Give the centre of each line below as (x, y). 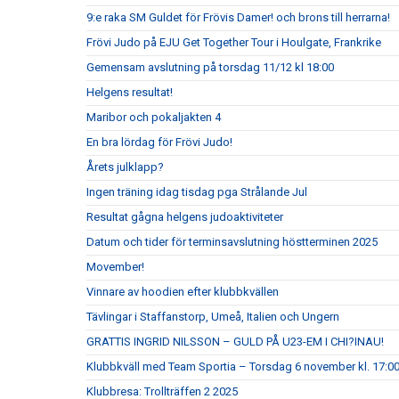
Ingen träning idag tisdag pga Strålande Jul (197, 192)
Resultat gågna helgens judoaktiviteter (185, 217)
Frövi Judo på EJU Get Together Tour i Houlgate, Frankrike (234, 42)
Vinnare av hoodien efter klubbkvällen (183, 292)
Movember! (115, 267)
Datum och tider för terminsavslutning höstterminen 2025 (232, 242)
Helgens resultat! (130, 92)
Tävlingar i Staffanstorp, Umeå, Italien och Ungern (213, 317)
